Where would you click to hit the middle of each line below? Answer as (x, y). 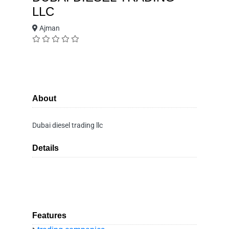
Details (45, 148)
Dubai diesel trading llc (67, 125)
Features (49, 215)
